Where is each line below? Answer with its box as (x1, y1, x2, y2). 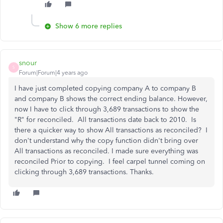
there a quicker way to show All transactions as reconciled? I (14, 125, 208, 134)
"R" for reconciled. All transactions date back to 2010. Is (14, 115, 196, 124)
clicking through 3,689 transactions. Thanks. (14, 167, 154, 176)
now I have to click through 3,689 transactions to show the (14, 105, 199, 113)
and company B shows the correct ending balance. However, (14, 94, 208, 103)
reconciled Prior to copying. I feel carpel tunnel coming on (14, 157, 205, 166)
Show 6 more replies (55, 21, 122, 30)
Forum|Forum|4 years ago (19, 69, 88, 76)
